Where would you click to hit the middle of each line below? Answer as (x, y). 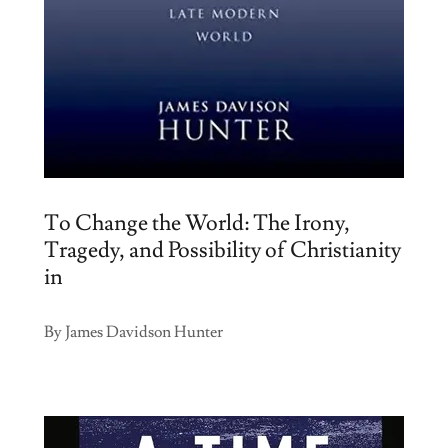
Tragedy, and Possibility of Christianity (222, 250)
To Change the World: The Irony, (197, 223)
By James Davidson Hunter (133, 331)
